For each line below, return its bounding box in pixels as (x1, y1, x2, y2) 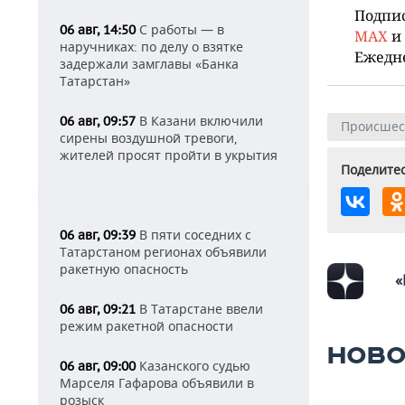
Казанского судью (136, 357, 250, 374)
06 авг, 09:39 (60, 227, 136, 243)
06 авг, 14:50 (60, 22, 136, 38)
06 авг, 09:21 (60, 301, 136, 317)
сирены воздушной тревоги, (60, 129, 238, 146)
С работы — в (136, 21, 224, 38)
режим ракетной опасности (60, 317, 233, 334)
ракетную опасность (60, 260, 188, 278)
